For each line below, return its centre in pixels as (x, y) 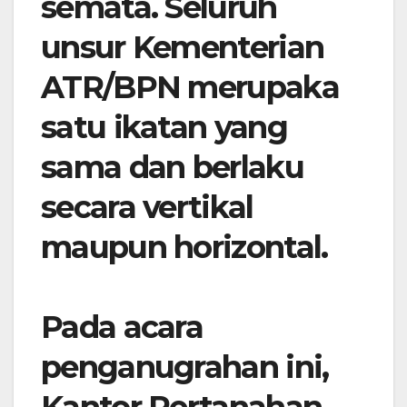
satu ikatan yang (164, 128)
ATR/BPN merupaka (190, 88)
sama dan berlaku (172, 168)
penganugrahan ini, (185, 367)
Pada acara (122, 328)
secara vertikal (147, 208)
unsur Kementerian (183, 48)
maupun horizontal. (184, 248)
